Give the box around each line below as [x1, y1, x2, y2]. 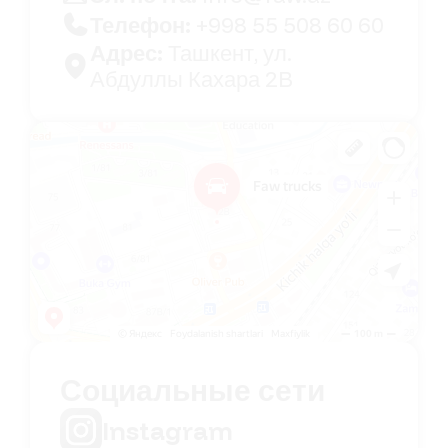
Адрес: [90, 39, 168, 68]
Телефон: [90, 11, 196, 40]
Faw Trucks [30, 124, 91, 140]
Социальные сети [60, 371, 325, 410]
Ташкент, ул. [168, 39, 292, 68]
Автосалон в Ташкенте [30, 138, 158, 154]
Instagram [102, 414, 234, 446]
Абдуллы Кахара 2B [90, 65, 293, 94]
